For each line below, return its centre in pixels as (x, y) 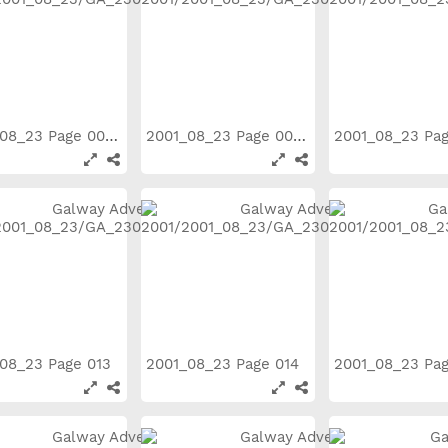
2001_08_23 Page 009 (299, 136)
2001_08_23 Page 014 (225, 364)
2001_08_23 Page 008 (111, 136)
